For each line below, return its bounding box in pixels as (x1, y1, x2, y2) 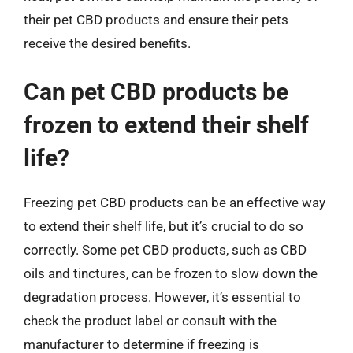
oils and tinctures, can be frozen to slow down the (24, 265, 318, 281)
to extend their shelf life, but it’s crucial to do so (24, 217, 303, 234)
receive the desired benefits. (24, 35, 191, 51)
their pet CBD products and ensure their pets (24, 12, 288, 28)
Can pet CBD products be (24, 77, 288, 106)
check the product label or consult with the (24, 312, 277, 329)
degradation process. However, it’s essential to (24, 288, 301, 305)
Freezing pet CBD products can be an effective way (24, 194, 325, 210)
